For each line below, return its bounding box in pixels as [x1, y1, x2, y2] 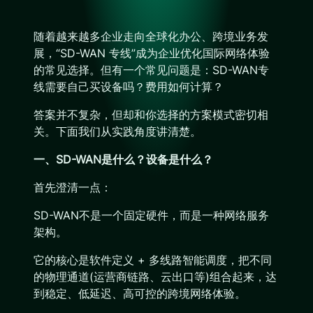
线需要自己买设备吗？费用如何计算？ [34, 80, 224, 94]
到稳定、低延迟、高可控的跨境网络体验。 [34, 286, 246, 300]
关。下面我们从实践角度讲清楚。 [34, 124, 201, 138]
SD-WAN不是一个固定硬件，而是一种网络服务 [34, 208, 269, 222]
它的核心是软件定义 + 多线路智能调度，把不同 [34, 253, 272, 267]
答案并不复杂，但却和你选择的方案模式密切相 [34, 108, 268, 122]
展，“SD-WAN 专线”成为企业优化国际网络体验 [34, 46, 270, 60]
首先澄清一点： [34, 180, 112, 194]
